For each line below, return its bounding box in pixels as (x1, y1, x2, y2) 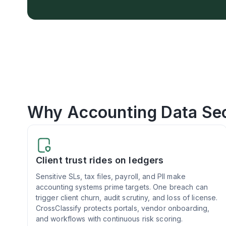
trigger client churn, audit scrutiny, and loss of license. (35, 193, 218, 202)
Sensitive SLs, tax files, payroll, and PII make (35, 172, 186, 181)
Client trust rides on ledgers (35, 154, 164, 165)
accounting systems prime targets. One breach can (35, 182, 208, 191)
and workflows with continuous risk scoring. (35, 214, 183, 223)
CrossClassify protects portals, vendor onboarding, (35, 203, 210, 212)
